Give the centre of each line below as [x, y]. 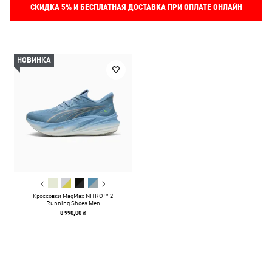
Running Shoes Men [73, 203]
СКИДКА [46, 7]
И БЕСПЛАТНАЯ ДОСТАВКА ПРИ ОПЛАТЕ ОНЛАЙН [157, 7]
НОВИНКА [34, 60]
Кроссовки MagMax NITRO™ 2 [73, 195]
